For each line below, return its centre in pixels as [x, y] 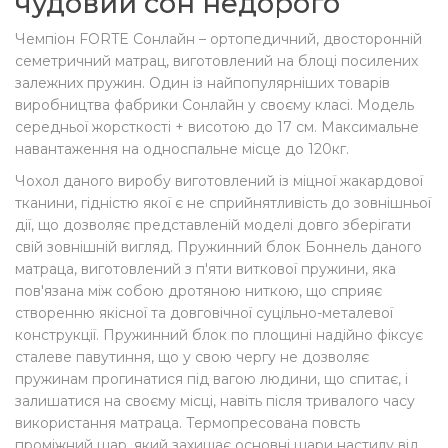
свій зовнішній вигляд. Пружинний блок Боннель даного [218, 247]
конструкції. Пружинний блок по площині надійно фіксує [219, 335]
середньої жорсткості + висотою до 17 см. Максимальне [217, 127]
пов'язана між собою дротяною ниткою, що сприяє [198, 291]
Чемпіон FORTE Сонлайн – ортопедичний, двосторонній [218, 39]
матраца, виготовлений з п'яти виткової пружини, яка [205, 269]
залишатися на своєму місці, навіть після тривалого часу [215, 401]
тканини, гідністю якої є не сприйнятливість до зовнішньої [223, 203]
